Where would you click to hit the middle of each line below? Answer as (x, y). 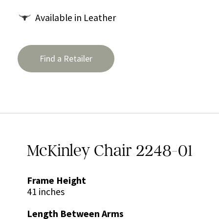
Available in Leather (76, 17)
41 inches (45, 191)
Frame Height (56, 180)
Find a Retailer (66, 59)
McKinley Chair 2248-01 (109, 150)
